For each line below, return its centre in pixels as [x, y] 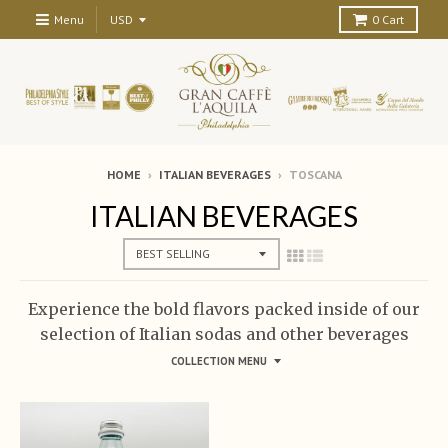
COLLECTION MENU [219, 360]
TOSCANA [315, 175]
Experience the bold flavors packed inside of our [224, 308]
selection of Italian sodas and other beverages [224, 333]
